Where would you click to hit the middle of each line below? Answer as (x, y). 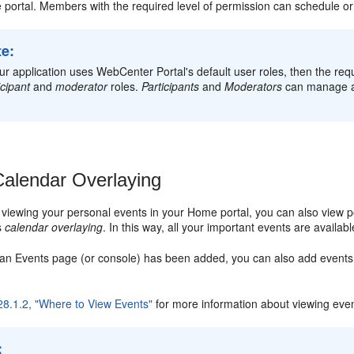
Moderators (254, 86)
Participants (171, 86)
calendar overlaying (54, 226)
